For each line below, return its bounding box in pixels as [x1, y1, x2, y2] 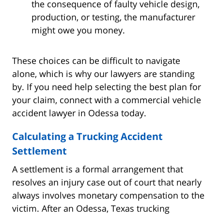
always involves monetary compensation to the [12, 189, 204, 201]
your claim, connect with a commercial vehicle [12, 93, 201, 106]
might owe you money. [31, 24, 125, 36]
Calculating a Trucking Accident [12, 129, 163, 143]
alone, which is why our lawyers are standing [12, 67, 195, 79]
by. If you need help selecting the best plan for [12, 80, 201, 93]
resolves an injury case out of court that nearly [12, 176, 201, 188]
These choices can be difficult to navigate [12, 54, 180, 66]
